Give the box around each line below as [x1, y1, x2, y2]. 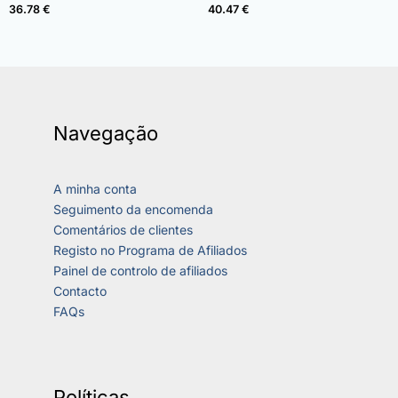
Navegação [53, 121, 158, 145]
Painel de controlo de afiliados [53, 263, 227, 279]
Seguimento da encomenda [53, 202, 213, 218]
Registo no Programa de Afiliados [53, 243, 247, 259]
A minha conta [53, 181, 137, 197]
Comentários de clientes [53, 222, 193, 238]
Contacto [53, 283, 107, 299]
